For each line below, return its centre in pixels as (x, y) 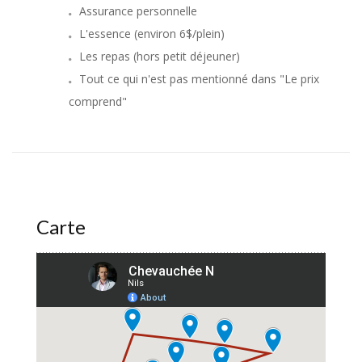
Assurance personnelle (138, 11)
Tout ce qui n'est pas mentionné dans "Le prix (199, 79)
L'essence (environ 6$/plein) (152, 34)
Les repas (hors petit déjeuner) (160, 57)
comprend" (98, 102)
